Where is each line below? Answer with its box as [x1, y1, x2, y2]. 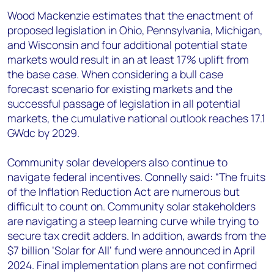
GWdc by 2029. [7, 125, 80, 141]
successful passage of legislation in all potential [7, 96, 240, 111]
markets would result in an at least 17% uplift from [7, 52, 249, 67]
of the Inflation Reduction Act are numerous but [7, 184, 240, 199]
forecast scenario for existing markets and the [7, 81, 232, 97]
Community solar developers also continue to [7, 155, 228, 170]
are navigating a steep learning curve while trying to [7, 213, 259, 229]
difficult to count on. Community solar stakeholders [7, 199, 256, 214]
